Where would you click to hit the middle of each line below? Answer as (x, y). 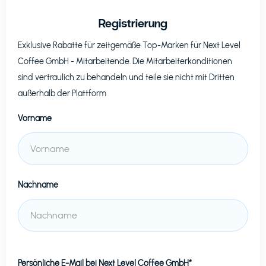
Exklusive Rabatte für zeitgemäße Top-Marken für (110, 45)
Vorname (35, 118)
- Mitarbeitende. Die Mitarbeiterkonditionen (151, 61)
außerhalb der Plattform (62, 94)
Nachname (38, 185)
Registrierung (133, 23)
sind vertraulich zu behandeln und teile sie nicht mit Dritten (126, 77)
